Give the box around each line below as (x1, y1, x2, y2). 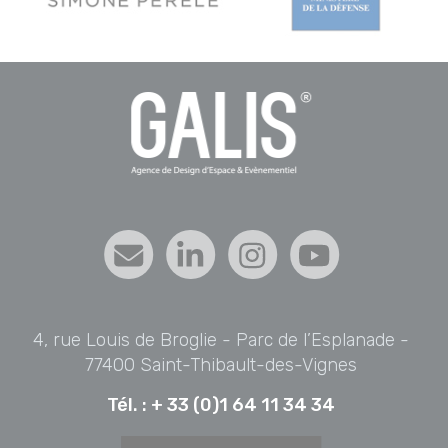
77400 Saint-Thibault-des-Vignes (85, 354, 358, 377)
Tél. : (107, 394, 152, 417)
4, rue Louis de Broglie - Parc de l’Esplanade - (33, 329, 410, 352)
